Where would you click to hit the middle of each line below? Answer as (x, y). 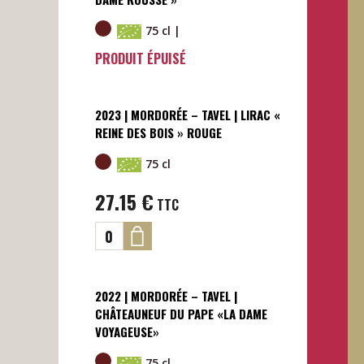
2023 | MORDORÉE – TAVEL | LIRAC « (187, 114)
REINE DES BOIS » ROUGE (158, 132)
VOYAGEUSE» (127, 332)
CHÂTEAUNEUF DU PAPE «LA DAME (181, 314)
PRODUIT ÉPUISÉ (140, 58)
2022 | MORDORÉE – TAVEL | (166, 296)
